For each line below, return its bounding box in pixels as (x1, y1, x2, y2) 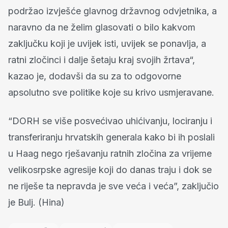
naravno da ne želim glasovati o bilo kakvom (8, 21, 195, 33)
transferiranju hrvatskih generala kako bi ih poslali (8, 131, 215, 142)
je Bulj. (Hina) (8, 196, 65, 208)
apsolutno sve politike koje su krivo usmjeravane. (8, 87, 214, 98)
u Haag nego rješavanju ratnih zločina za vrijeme (8, 148, 212, 159)
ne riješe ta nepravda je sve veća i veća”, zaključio (8, 180, 219, 191)
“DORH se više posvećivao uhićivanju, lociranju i (8, 115, 212, 126)
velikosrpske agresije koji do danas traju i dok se (8, 164, 212, 175)
